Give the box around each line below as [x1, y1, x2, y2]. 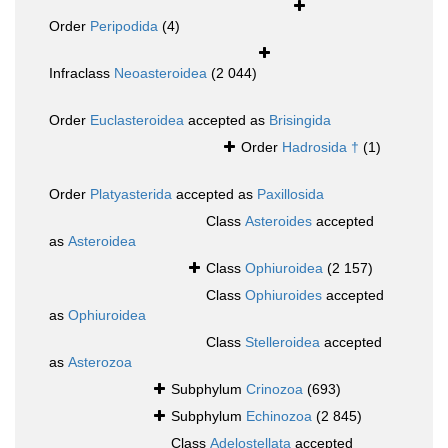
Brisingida [269, 112, 331, 129]
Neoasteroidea [114, 65, 207, 82]
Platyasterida [90, 186, 172, 203]
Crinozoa [246, 381, 303, 398]
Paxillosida [257, 186, 324, 203]
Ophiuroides [245, 287, 322, 304]
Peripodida [90, 18, 158, 35]
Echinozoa [246, 408, 312, 425]
